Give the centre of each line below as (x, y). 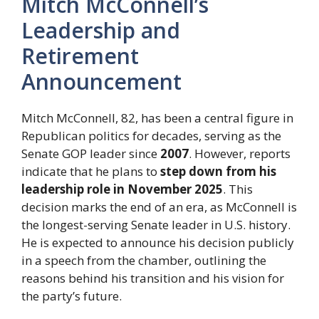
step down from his (218, 171)
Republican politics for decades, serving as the (151, 135)
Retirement (80, 56)
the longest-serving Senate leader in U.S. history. (156, 224)
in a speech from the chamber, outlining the (144, 260)
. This (238, 189)
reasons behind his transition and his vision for (153, 278)
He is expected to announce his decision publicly (158, 242)
